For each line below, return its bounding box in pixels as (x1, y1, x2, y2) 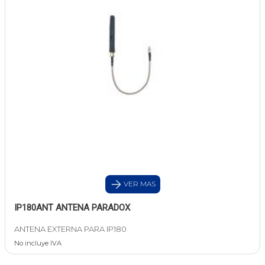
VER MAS (121, 179, 156, 189)
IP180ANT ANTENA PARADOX (14, 202, 130, 214)
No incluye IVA (14, 239, 62, 248)
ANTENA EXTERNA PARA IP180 (14, 224, 127, 234)
